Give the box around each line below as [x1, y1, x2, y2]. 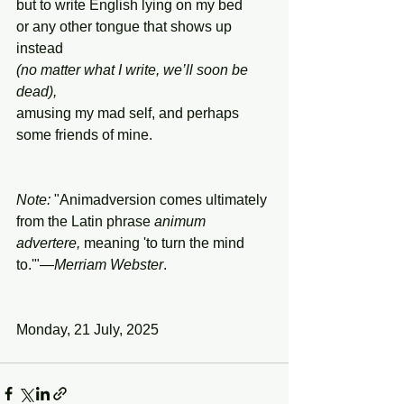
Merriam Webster [54, 257, 163, 272]
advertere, [16, 235, 80, 251]
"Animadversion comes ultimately [50, 192, 271, 207]
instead [16, 41, 63, 56]
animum [154, 214, 206, 229]
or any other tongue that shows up [16, 19, 235, 34]
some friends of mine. [16, 127, 152, 142]
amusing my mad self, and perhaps [16, 106, 243, 121]
